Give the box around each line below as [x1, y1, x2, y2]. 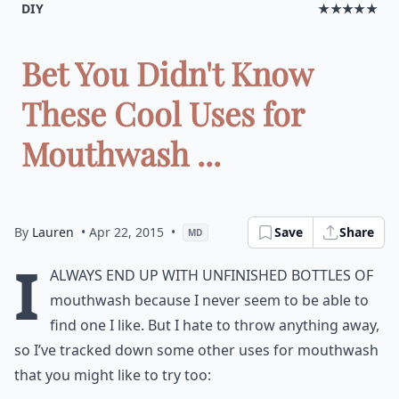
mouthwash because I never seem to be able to [50, 290, 369, 310]
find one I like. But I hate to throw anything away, [50, 315, 379, 335]
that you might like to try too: [14, 365, 211, 385]
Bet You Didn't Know [21, 52, 313, 94]
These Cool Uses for [21, 92, 304, 134]
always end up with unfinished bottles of [50, 265, 373, 285]
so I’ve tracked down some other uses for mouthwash [14, 340, 379, 360]
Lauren [32, 224, 74, 240]
